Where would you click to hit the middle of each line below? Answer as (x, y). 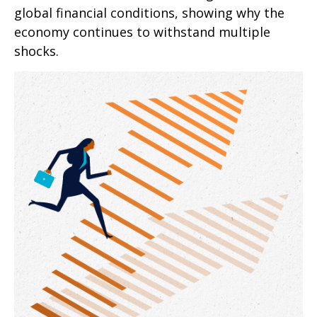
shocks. (36, 51)
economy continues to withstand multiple (142, 32)
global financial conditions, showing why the (149, 13)
